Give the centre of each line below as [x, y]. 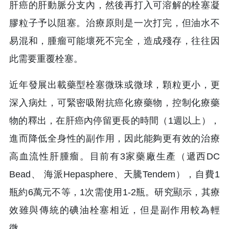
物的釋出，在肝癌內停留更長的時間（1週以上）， [114, 120]
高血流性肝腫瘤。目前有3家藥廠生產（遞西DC [114, 156]
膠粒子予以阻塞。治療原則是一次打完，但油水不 [114, 23]
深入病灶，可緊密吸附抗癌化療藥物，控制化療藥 [114, 102]
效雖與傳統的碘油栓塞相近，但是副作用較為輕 [114, 210]
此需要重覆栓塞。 [46, 59]
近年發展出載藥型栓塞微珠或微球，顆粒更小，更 [114, 85]
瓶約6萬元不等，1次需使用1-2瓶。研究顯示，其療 [114, 192]
